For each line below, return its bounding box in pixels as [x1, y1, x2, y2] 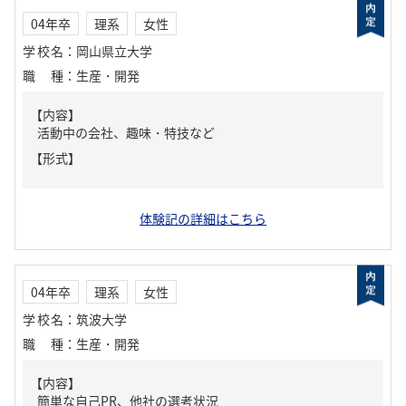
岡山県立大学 [76, 42, 152, 60]
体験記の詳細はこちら [140, 209, 266, 227]
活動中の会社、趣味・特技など [37, 123, 215, 141]
